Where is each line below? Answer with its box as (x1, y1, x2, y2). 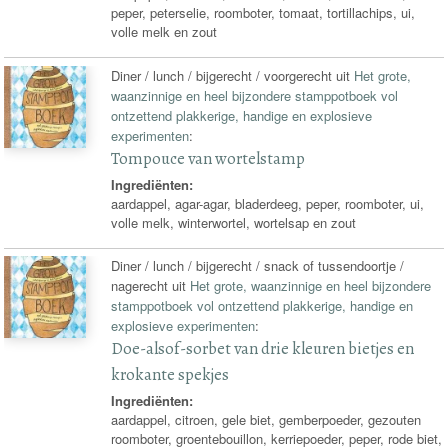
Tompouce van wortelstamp (111, 147, 306, 171)
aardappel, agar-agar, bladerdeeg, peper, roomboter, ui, (111, 193, 425, 213)
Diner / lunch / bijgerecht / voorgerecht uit (111, 66, 355, 86)
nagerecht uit (111, 276, 191, 296)
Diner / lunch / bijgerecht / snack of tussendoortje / (111, 256, 405, 276)
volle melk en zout (111, 22, 218, 42)
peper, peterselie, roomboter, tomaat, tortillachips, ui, (111, 3, 416, 23)
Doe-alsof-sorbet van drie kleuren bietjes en (111, 337, 415, 361)
